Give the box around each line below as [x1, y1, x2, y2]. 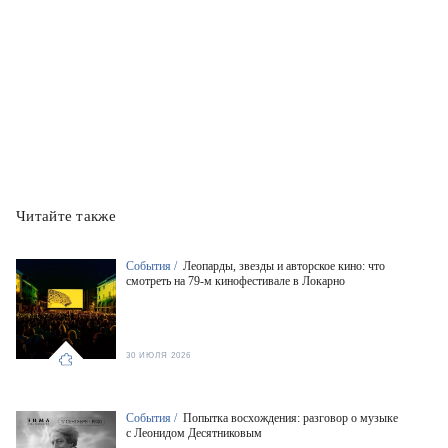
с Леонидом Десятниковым [126, 425, 262, 440]
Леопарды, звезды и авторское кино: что [183, 258, 385, 273]
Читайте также [16, 207, 116, 224]
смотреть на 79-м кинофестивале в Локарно [126, 273, 345, 288]
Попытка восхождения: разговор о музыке [183, 410, 398, 425]
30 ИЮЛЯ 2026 [126, 350, 191, 360]
